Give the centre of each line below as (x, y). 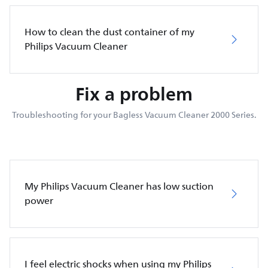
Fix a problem (134, 94)
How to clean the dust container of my (109, 32)
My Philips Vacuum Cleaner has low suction (119, 186)
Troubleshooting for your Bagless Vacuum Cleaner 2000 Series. (134, 115)
